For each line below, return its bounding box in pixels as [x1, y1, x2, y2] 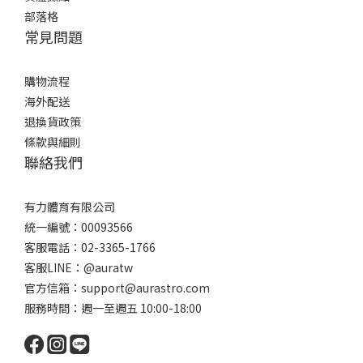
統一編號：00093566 [24, 219, 133, 235]
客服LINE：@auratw [24, 259, 133, 275]
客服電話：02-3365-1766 [24, 239, 156, 255]
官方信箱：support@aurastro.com [24, 280, 210, 296]
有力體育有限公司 [24, 199, 115, 215]
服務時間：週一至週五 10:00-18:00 [24, 300, 202, 316]
